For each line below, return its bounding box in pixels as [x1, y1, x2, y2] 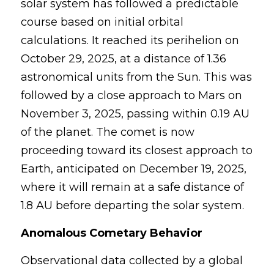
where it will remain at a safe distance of [21, 180, 244, 194]
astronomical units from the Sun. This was [21, 70, 252, 84]
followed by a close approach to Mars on [21, 89, 242, 102]
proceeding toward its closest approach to [21, 144, 253, 157]
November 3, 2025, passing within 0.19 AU [21, 107, 250, 120]
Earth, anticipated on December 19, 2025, [21, 162, 246, 176]
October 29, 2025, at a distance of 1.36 [21, 52, 226, 65]
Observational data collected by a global [21, 254, 243, 267]
